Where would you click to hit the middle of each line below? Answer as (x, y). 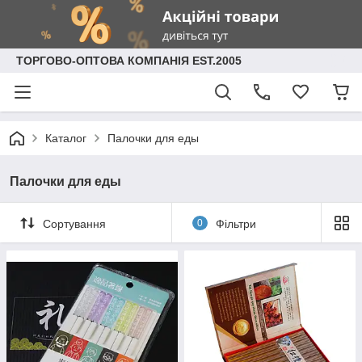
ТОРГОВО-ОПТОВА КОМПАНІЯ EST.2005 (129, 61)
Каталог (66, 138)
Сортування (74, 223)
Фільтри (236, 223)
